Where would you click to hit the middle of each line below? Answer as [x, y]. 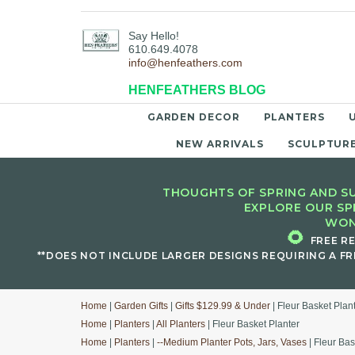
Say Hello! [154, 36]
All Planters [181, 324]
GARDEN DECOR [193, 117]
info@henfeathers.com [185, 63]
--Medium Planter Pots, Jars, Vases [232, 342]
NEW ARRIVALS [220, 144]
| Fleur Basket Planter [252, 324]
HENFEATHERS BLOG [197, 90]
